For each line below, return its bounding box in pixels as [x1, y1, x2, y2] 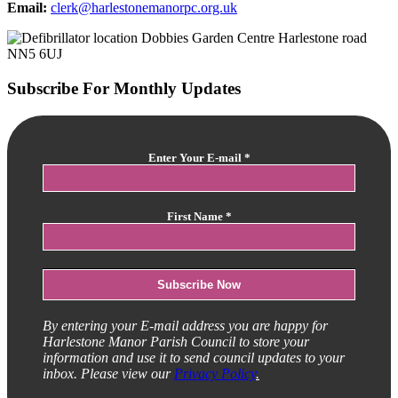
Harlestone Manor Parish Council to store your [43, 333, 309, 349]
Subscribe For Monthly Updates [7, 78, 241, 98]
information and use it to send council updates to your [43, 349, 345, 365]
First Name [166, 209, 226, 223]
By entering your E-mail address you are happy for [43, 317, 328, 333]
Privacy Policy [174, 365, 256, 381]
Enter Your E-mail [147, 150, 244, 164]
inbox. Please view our [43, 365, 174, 381]
